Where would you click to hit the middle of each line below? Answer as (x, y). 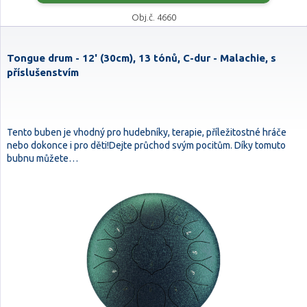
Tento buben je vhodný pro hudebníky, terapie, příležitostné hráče (147, 132)
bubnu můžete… (42, 158)
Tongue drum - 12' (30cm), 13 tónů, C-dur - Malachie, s (142, 58)
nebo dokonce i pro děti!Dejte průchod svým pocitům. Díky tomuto (146, 145)
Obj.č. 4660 (153, 17)
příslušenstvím (43, 72)
